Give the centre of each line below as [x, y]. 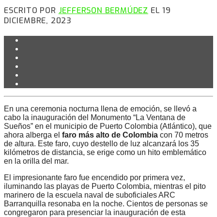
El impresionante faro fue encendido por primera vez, [94, 178]
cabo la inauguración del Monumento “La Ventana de [95, 118]
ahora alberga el [33, 135]
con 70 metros [183, 135]
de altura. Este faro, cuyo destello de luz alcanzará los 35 [101, 144]
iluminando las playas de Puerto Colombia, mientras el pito [105, 186]
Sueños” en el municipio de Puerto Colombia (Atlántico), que [108, 126]
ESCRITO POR [31, 10]
